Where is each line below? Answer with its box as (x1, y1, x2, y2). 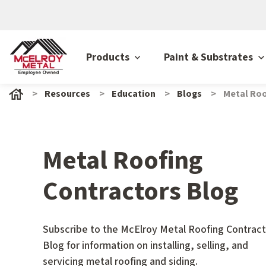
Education (112, 87, 156, 100)
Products (85, 49, 132, 65)
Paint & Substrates (164, 49, 256, 65)
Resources (45, 87, 90, 100)
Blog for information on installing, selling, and (43, 238, 248, 254)
